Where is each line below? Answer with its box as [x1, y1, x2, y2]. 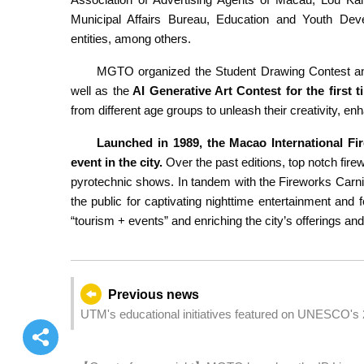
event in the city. [71, 155, 162, 170]
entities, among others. [71, 32, 191, 46]
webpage [80, 326, 128, 340]
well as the [71, 84, 129, 98]
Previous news [107, 288, 199, 302]
